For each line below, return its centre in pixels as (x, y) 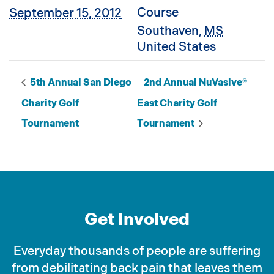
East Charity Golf (177, 103)
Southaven (168, 31)
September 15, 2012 (65, 13)
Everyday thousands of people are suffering (137, 252)
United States (176, 47)
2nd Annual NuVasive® (196, 83)
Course (158, 13)
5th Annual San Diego (80, 83)
